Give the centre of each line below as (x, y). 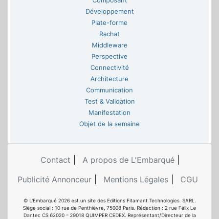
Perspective (109, 57)
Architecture (109, 79)
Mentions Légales (136, 180)
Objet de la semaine (109, 124)
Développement (109, 12)
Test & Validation (109, 102)
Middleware (109, 45)
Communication (109, 90)
